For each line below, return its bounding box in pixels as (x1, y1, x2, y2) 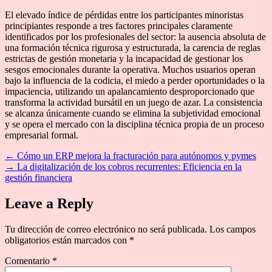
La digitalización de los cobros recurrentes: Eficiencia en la (17, 161, 242, 172)
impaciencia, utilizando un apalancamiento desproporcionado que (5, 86, 254, 97)
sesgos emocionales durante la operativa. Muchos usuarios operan (5, 64, 256, 75)
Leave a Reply (5, 195, 93, 211)
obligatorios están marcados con (5, 234, 129, 245)
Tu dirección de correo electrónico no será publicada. (5, 223, 207, 234)
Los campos (209, 223, 256, 234)
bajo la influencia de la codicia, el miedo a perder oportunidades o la (5, 75, 265, 86)
